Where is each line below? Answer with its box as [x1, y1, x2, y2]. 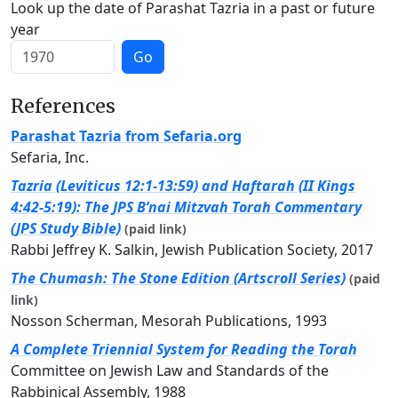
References [11, 94, 115, 119]
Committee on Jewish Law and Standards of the [11, 361, 329, 381]
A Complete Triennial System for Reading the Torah [11, 339, 357, 360]
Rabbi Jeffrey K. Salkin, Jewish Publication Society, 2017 [11, 240, 373, 260]
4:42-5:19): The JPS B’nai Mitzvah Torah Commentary [11, 197, 362, 218]
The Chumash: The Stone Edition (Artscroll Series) [11, 268, 346, 289]
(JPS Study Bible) [11, 219, 121, 239]
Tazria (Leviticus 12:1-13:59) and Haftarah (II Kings [11, 176, 355, 196]
